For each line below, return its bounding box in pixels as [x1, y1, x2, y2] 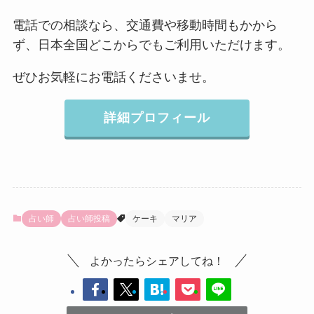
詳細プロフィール [103, 111, 210, 125]
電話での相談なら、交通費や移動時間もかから [12, 18, 278, 33]
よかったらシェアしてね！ [90, 254, 224, 268]
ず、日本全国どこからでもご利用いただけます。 [12, 38, 290, 53]
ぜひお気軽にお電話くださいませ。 [12, 70, 214, 85]
